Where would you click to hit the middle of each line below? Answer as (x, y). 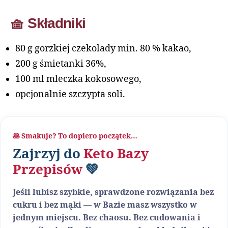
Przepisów (48, 170)
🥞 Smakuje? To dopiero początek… (75, 136)
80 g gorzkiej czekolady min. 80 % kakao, (103, 49)
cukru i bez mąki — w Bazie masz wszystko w (105, 205)
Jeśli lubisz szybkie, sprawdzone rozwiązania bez (113, 192)
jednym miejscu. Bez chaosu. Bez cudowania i (107, 218)
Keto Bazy (116, 154)
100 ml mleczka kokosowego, (78, 79)
